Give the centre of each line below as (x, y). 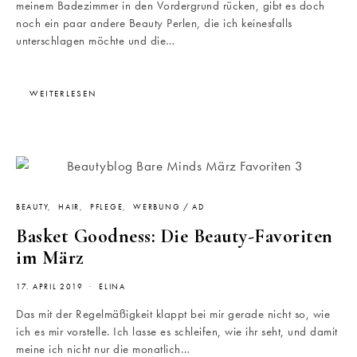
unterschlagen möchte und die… (96, 41)
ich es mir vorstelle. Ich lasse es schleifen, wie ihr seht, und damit (177, 332)
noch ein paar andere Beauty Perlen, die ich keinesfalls (154, 24)
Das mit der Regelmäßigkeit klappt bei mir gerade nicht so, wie (173, 314)
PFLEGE (106, 208)
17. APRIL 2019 (50, 287)
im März (50, 258)
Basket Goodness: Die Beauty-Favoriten (175, 237)
